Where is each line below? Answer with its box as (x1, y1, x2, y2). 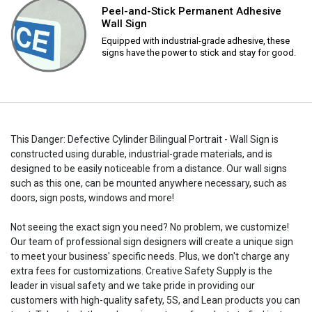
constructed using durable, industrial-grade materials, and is (10, 148, 272, 159)
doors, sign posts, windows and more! (10, 192, 174, 203)
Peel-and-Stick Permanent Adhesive (102, 4, 281, 17)
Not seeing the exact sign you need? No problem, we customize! (10, 221, 289, 233)
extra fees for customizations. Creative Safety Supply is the (10, 265, 272, 276)
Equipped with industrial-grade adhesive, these (102, 35, 290, 46)
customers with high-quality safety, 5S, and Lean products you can (10, 294, 300, 306)
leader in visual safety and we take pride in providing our (10, 279, 255, 291)
